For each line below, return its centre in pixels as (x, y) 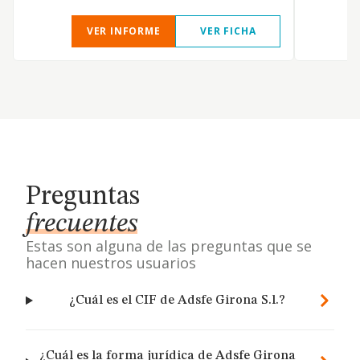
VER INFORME (123, 31)
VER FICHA (228, 31)
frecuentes (82, 224)
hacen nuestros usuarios (111, 263)
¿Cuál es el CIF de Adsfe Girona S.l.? (177, 301)
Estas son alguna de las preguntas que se (169, 246)
